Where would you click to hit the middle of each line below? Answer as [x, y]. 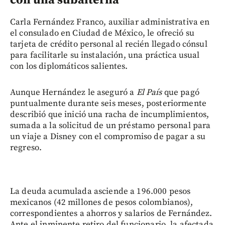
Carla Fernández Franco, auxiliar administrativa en [110, 22]
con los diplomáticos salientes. [69, 67]
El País [149, 93]
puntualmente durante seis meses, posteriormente [108, 104]
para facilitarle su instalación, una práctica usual [105, 55]
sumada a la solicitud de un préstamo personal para [110, 126]
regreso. [26, 148]
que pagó [181, 93]
